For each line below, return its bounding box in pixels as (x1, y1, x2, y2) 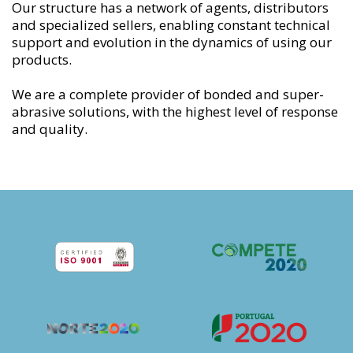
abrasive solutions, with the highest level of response (12, 102, 338, 121)
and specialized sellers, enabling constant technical (12, 15, 330, 34)
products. (12, 50, 72, 69)
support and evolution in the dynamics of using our (12, 32, 332, 51)
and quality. (12, 119, 87, 138)
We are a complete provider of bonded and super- (12, 84, 324, 103)
